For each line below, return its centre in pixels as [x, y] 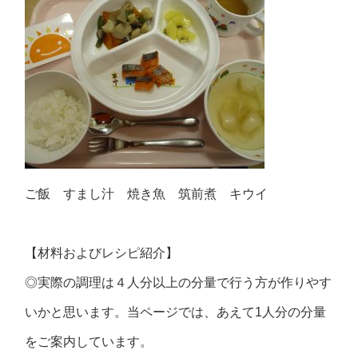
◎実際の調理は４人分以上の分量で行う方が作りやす [179, 282]
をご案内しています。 [89, 342]
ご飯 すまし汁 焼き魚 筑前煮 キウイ [147, 194]
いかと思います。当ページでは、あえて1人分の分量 [176, 312]
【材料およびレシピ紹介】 [102, 253]
